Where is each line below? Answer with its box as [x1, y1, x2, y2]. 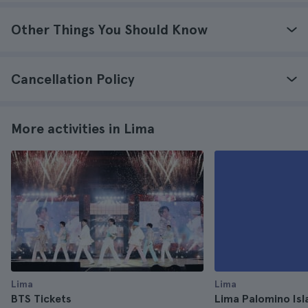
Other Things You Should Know [11, 21, 208, 38]
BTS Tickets [11, 292, 71, 305]
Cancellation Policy [11, 71, 135, 87]
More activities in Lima [11, 120, 155, 137]
